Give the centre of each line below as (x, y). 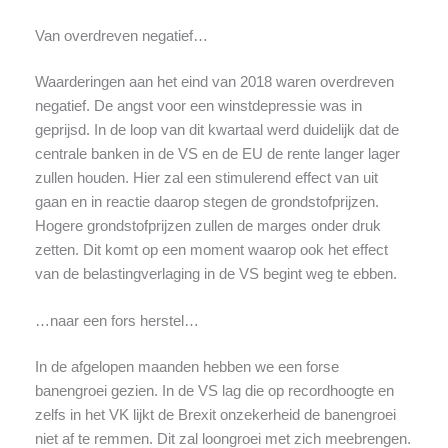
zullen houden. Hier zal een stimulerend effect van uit (206, 177)
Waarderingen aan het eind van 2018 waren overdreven (214, 81)
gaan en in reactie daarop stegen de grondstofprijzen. (206, 201)
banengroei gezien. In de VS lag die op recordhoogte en (214, 390)
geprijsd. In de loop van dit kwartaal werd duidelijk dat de (216, 129)
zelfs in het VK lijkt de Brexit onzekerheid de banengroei (215, 414)
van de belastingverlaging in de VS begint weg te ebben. (215, 273)
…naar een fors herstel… (116, 321)
